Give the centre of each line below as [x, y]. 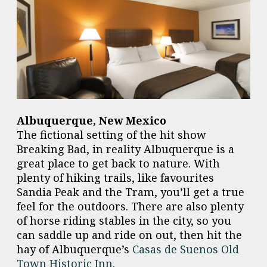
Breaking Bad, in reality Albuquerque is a [125, 149]
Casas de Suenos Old [186, 249]
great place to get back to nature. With [118, 164]
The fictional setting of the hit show [111, 135]
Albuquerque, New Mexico [93, 121]
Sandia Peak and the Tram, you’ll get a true [131, 192]
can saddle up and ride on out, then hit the [129, 235]
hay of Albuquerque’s [74, 249]
